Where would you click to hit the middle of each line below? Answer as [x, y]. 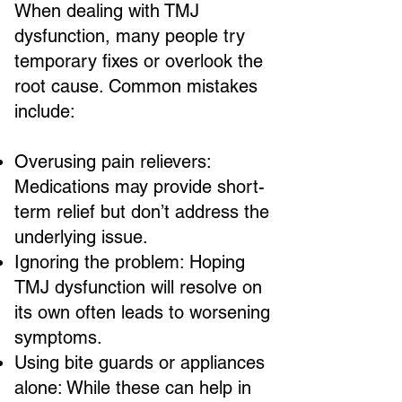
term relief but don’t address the [142, 212]
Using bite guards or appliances [140, 363]
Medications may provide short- [140, 187]
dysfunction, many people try [130, 36]
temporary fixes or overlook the [139, 61]
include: [45, 111]
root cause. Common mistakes [136, 86]
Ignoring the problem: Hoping [130, 262]
